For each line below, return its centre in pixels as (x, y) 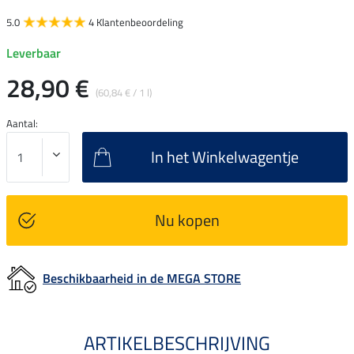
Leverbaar (34, 53)
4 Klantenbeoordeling (136, 23)
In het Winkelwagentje (225, 157)
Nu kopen (187, 220)
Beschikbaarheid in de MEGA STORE (142, 278)
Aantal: (22, 124)
